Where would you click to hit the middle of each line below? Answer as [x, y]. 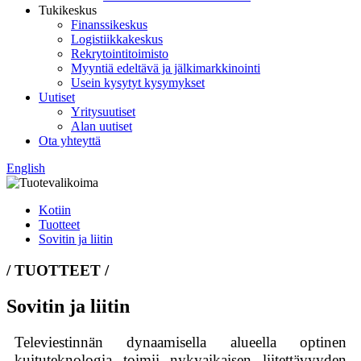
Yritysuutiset [103, 112]
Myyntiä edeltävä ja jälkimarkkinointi [166, 68]
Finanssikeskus [109, 25]
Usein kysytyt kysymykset [138, 83]
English [26, 168]
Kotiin [55, 210]
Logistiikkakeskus [117, 39]
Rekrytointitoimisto [120, 54]
